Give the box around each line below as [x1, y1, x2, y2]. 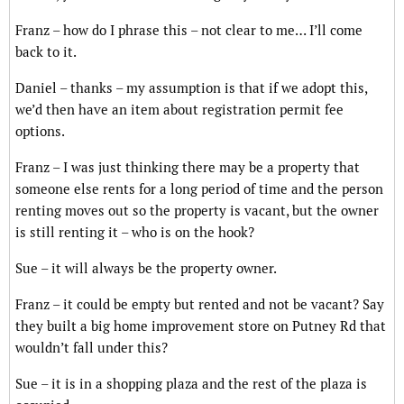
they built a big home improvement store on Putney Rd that [15, 317, 386, 335]
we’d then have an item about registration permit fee [15, 101, 344, 119]
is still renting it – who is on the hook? [15, 224, 254, 242]
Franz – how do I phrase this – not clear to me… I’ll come [15, 22, 363, 40]
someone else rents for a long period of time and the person [15, 180, 383, 198]
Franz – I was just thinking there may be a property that [15, 159, 360, 177]
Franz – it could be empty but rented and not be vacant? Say [15, 296, 384, 314]
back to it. [15, 43, 77, 61]
